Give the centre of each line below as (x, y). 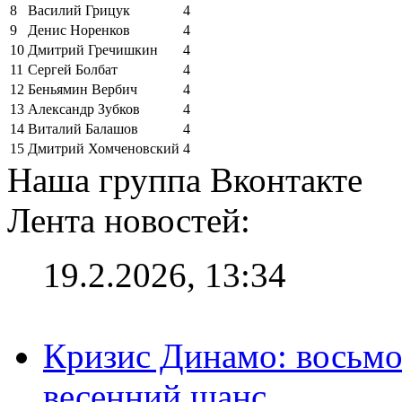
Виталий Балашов (83, 128)
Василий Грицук (79, 10)
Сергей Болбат (73, 69)
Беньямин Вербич (83, 89)
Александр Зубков (84, 109)
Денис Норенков (79, 30)
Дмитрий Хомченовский (104, 148)
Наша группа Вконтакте (185, 179)
